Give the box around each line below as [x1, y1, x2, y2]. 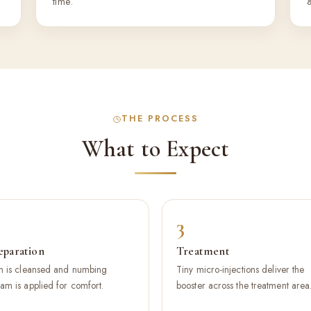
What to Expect [81, 135, 230, 163]
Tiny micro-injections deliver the [176, 262, 305, 276]
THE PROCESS [121, 112, 199, 126]
